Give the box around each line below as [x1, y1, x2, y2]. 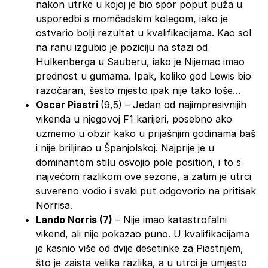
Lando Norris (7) [36, 213, 112, 226]
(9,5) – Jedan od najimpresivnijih [100, 98, 246, 111]
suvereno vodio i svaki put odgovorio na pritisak [36, 184, 256, 197]
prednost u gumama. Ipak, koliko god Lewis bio [36, 69, 251, 82]
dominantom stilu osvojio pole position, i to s [36, 156, 241, 168]
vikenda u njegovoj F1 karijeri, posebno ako [36, 112, 232, 125]
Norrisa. [36, 199, 72, 211]
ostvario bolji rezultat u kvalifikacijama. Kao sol [36, 26, 251, 39]
